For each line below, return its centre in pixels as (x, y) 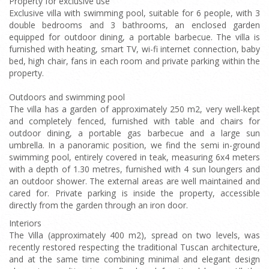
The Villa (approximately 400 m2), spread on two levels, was (134, 235)
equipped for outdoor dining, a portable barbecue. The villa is (134, 37)
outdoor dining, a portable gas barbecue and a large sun (134, 133)
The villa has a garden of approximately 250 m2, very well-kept (134, 109)
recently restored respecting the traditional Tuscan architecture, (134, 247)
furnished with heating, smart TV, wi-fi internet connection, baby (134, 49)
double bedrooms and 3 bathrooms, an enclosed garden (134, 25)
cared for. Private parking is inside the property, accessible (134, 193)
